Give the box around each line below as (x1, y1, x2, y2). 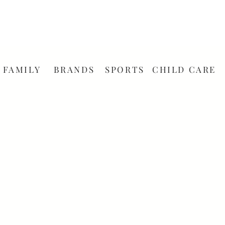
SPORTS (105, 63, 145, 75)
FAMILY (3, 63, 41, 75)
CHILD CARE (152, 63, 216, 75)
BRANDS (53, 63, 95, 75)
